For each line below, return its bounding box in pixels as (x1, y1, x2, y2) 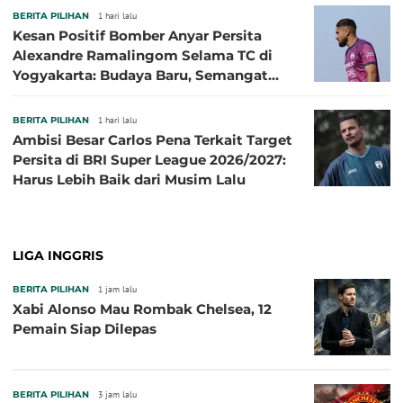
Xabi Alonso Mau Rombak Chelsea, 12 (13, 300, 272, 318)
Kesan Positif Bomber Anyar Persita (13, 27, 262, 45)
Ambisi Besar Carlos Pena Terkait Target (13, 131, 292, 149)
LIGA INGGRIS (13, 247, 103, 264)
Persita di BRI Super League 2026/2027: (13, 151, 286, 169)
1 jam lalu (98, 283, 137, 296)
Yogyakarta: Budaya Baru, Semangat (13, 67, 268, 85)
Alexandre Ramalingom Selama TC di (13, 47, 273, 65)
